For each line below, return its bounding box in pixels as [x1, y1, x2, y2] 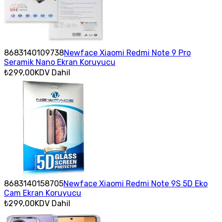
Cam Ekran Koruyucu [4, 188, 81, 198]
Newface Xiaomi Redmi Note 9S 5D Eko [63, 178, 208, 188]
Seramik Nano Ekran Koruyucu [4, 57, 115, 67]
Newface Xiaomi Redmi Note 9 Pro [64, 48, 191, 57]
